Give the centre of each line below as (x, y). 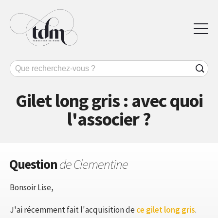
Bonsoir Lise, (32, 187)
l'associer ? (109, 119)
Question (34, 164)
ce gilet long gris (166, 209)
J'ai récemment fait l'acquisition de (73, 209)
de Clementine (94, 164)
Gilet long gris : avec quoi (109, 100)
